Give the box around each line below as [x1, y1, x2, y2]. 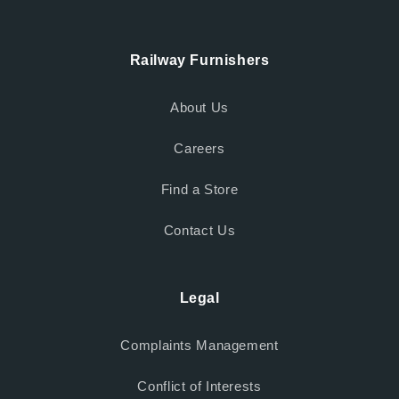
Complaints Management [120, 338, 279, 354]
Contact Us [163, 224, 236, 239]
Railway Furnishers [129, 52, 270, 68]
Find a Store [160, 183, 239, 198]
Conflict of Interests [137, 379, 262, 395]
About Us [169, 101, 230, 116]
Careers [174, 142, 225, 157]
